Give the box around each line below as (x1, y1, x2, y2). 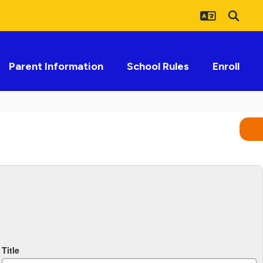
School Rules (127, 60, 189, 73)
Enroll (213, 60, 240, 73)
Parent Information (9, 60, 103, 73)
